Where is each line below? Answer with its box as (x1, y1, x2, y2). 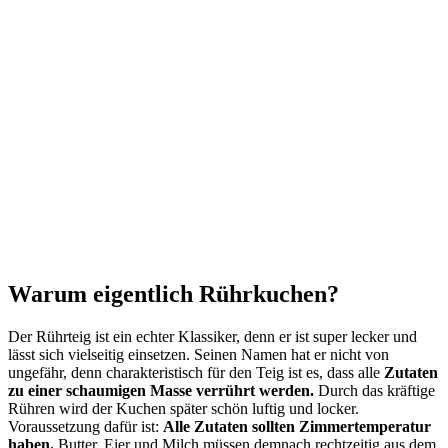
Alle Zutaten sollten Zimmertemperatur (163, 418, 431, 436)
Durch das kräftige (314, 382, 435, 400)
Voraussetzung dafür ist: (8, 418, 163, 436)
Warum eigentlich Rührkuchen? (8, 281, 339, 308)
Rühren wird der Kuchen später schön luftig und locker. (8, 400, 359, 418)
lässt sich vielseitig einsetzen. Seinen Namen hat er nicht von (8, 346, 389, 364)
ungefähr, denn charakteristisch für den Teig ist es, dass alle (8, 364, 384, 382)
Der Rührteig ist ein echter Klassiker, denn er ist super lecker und (8, 328, 417, 346)
